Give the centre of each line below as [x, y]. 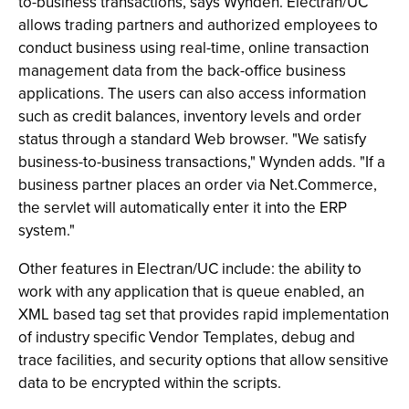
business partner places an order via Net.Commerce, [198, 185]
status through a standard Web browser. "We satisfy [192, 139]
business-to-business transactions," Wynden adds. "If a [202, 162]
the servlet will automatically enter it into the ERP [183, 208]
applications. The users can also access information [192, 94]
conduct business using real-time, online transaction [194, 48]
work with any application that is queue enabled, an [191, 292]
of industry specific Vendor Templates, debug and [187, 337]
